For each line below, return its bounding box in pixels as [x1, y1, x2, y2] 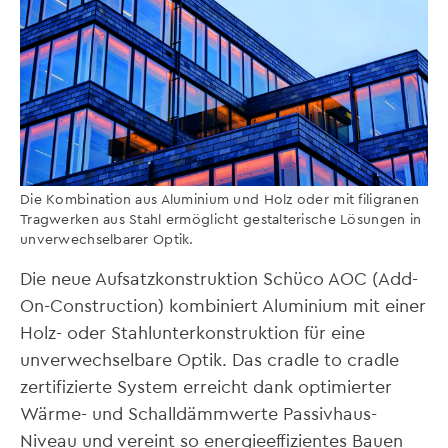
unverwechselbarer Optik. [20, 230, 194, 248]
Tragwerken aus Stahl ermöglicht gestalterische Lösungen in [20, 210, 422, 228]
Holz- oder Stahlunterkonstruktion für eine [20, 321, 365, 343]
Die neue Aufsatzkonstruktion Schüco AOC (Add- [20, 267, 418, 289]
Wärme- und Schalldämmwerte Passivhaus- [20, 402, 377, 424]
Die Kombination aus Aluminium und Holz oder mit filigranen [20, 190, 420, 208]
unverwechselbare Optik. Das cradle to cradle [20, 348, 399, 370]
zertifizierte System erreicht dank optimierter [20, 375, 392, 397]
